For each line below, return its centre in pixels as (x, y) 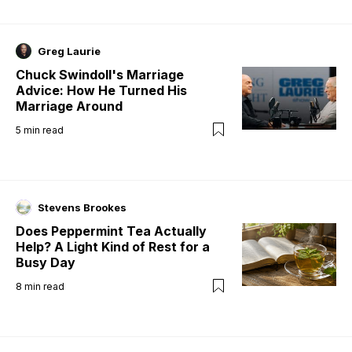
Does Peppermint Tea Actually (111, 231)
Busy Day (46, 262)
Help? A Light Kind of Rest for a (113, 246)
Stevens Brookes (82, 207)
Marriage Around (69, 106)
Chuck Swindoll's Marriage (100, 74)
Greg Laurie (69, 51)
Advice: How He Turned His (101, 90)
